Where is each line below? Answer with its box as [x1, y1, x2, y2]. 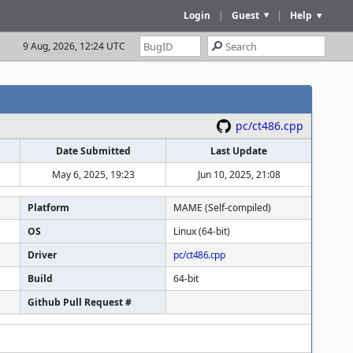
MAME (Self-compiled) [173, 201, 271, 214]
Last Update [210, 144, 267, 158]
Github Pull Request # [28, 295, 132, 309]
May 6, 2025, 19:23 [51, 168, 135, 181]
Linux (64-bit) [173, 225, 230, 238]
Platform [28, 201, 69, 214]
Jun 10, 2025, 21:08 [197, 168, 281, 181]
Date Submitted [55, 144, 131, 158]
